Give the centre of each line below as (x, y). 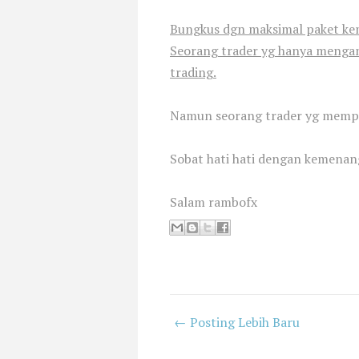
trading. (193, 72)
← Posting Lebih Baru (237, 322)
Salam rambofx (214, 202)
